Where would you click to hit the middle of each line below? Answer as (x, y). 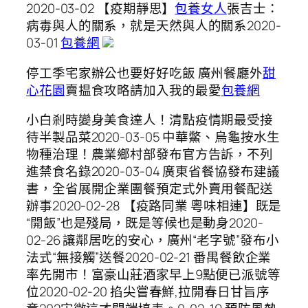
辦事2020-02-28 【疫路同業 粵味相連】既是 (154, 206)
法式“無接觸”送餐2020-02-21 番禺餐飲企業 (149, 257)
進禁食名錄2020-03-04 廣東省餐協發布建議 (153, 172)
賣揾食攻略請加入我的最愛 (143, 90)
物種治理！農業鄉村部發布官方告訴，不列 (150, 154)
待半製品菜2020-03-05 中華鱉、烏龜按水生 (153, 137)
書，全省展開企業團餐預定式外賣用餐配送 (150, 189)
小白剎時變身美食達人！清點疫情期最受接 (150, 120)
